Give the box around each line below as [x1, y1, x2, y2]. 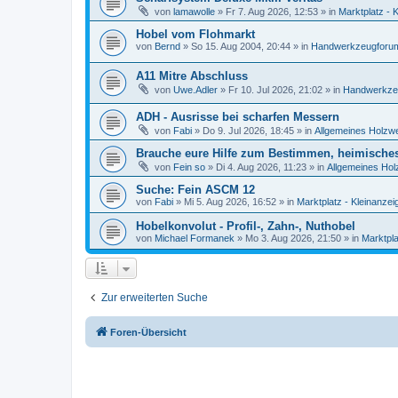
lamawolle [173, 6, 215, 17]
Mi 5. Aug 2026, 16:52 [184, 196, 276, 208]
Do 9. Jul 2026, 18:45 [203, 125, 294, 137]
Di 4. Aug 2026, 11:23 [216, 162, 306, 173]
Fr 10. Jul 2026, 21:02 [228, 84, 322, 95]
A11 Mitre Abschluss [136, 68, 248, 83]
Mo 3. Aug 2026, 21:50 [245, 233, 341, 244]
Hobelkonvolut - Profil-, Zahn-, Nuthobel [136, 219, 355, 234]
